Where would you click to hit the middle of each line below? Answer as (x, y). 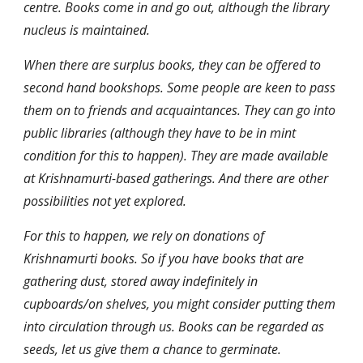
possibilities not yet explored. (105, 201)
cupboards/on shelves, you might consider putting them (180, 304)
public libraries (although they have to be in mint (160, 133)
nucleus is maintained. (87, 30)
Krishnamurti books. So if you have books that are (164, 258)
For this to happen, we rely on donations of (144, 236)
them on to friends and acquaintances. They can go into (180, 110)
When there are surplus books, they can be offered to (173, 65)
